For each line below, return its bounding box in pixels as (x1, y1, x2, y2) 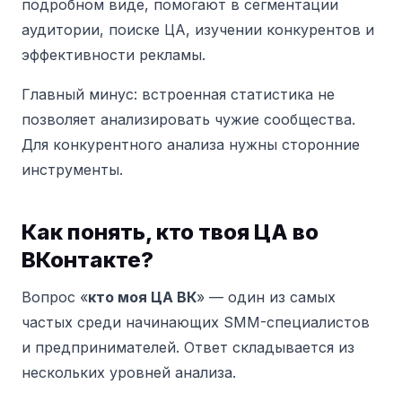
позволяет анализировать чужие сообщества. (22, 110, 355, 128)
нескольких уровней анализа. (22, 363, 236, 381)
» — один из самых (197, 288, 336, 306)
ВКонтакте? (22, 247, 153, 273)
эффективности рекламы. (22, 46, 205, 64)
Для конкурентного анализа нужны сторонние (22, 135, 360, 153)
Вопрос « (22, 288, 88, 306)
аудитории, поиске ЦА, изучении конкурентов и (22, 21, 374, 39)
